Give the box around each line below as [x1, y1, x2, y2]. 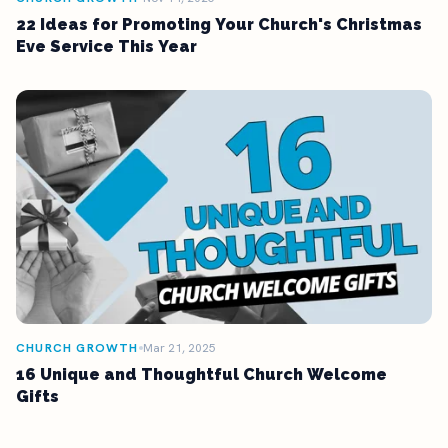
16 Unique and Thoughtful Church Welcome [16, 364, 387, 384]
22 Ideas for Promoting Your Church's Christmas [16, 14, 422, 34]
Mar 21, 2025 [142, 339, 216, 356]
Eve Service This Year [16, 36, 197, 56]
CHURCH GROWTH [16, 339, 139, 356]
